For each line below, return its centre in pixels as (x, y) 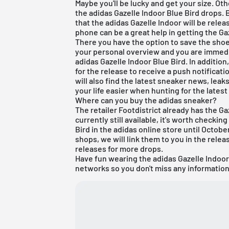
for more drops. (135, 148)
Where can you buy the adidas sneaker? (146, 100)
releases (91, 148)
